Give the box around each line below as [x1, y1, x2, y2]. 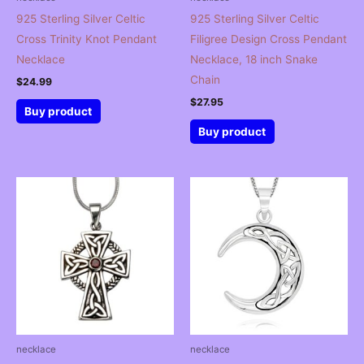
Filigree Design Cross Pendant [190, 32, 347, 45]
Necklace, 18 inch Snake [190, 52, 318, 66]
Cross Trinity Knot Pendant [16, 32, 157, 45]
